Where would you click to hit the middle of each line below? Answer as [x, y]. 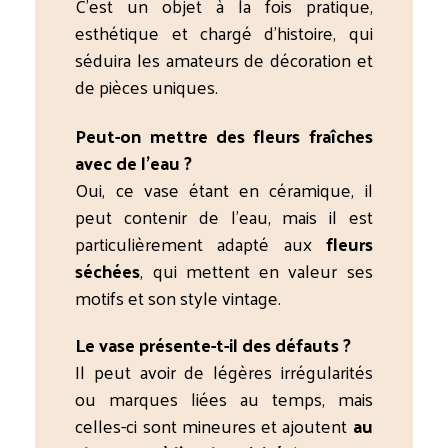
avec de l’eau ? [134, 163]
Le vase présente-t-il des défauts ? [213, 345]
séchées [108, 271]
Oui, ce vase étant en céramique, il [224, 190]
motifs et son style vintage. [178, 298]
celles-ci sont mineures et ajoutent [214, 426]
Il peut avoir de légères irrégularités [224, 372]
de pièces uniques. [147, 86]
